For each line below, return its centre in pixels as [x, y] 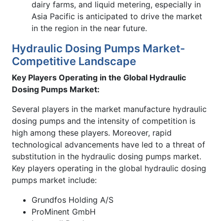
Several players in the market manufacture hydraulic [109, 109]
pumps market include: [54, 180]
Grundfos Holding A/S [73, 200]
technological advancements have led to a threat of [109, 144]
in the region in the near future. [89, 28]
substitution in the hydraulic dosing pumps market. [107, 156]
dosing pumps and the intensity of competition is [104, 121]
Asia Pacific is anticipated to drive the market [117, 16]
